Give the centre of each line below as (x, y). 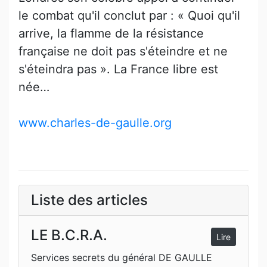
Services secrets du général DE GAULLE (122, 257)
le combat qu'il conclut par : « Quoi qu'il (129, 15)
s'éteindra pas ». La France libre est (118, 69)
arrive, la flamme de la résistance (111, 33)
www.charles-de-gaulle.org (95, 122)
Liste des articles (89, 200)
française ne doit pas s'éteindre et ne (123, 51)
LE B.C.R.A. (69, 235)
